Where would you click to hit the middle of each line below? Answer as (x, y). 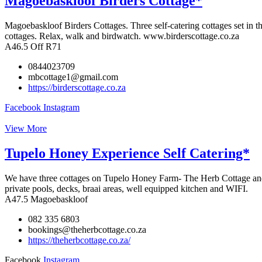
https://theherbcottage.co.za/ (79, 240)
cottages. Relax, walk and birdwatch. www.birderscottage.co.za (122, 36)
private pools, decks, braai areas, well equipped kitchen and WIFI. (126, 189)
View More (26, 129)
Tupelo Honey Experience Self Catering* (127, 154)
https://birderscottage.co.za (77, 88)
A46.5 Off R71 (33, 47)
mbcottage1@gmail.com (73, 77)
